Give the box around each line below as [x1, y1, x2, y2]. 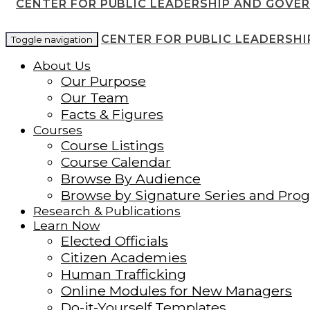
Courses [33, 122, 82, 138]
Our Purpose [61, 73, 146, 90]
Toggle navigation [11, 34, 93, 46]
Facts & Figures [61, 106, 163, 123]
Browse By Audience [61, 170, 201, 188]
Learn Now [33, 218, 100, 233]
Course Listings [61, 137, 164, 154]
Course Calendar [61, 154, 171, 171]
